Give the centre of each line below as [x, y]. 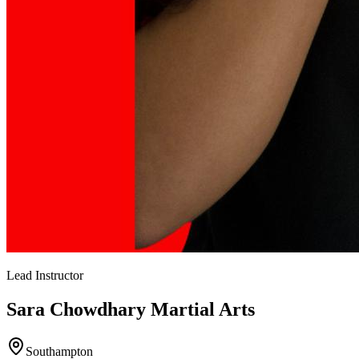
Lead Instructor [45, 275]
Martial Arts [200, 309]
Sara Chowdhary [76, 309]
